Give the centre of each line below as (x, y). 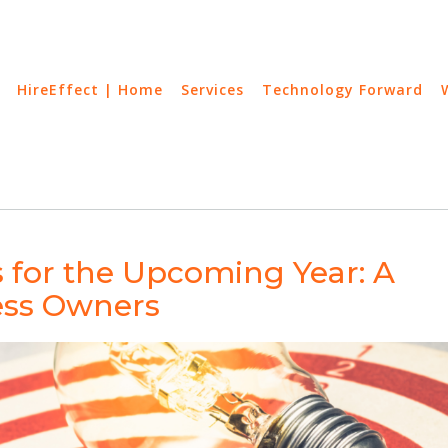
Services (212, 89)
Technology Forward (342, 89)
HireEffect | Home (90, 89)
